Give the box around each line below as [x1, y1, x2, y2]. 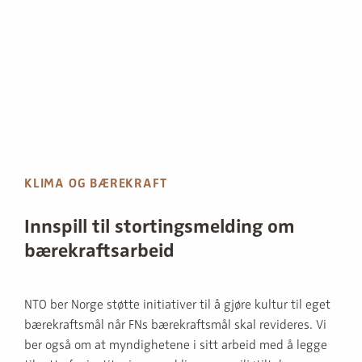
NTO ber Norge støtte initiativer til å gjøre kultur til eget [24, 297, 330, 313]
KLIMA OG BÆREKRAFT [24, 175, 167, 192]
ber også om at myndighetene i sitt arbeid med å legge [24, 337, 327, 353]
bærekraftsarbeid [24, 238, 175, 263]
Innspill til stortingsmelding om [24, 214, 295, 238]
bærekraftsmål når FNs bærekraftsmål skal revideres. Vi [24, 317, 326, 333]
